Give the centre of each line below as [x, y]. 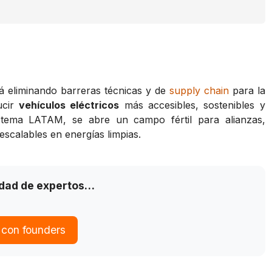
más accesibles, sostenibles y [192, 105]
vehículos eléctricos [69, 105]
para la [247, 91]
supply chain [199, 91]
